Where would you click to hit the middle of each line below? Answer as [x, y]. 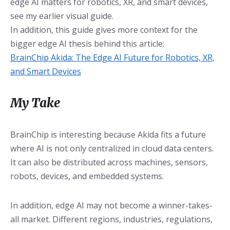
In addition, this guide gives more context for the [104, 30]
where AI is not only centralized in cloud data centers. [112, 149]
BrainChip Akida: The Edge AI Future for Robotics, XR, [112, 58]
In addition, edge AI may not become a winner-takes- [111, 206]
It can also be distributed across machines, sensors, [109, 162]
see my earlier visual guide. [62, 16]
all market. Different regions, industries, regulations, [111, 219]
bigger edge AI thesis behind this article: [87, 44]
